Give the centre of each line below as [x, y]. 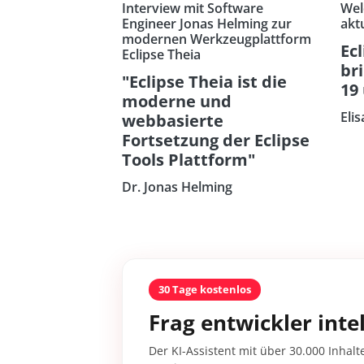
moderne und [177, 102]
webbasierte [173, 121]
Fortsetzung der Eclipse [216, 141]
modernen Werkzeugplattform [217, 39]
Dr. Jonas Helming [177, 187]
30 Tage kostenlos [205, 290]
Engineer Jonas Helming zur [207, 24]
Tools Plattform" [188, 160]
